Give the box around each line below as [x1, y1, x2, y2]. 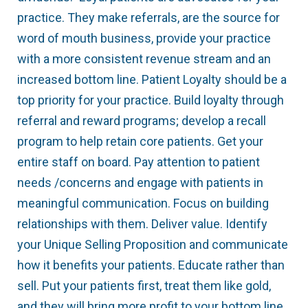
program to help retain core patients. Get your [17, 134, 263, 149]
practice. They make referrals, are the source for [17, 10, 280, 25]
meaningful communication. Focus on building [17, 196, 269, 211]
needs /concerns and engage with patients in [17, 175, 263, 190]
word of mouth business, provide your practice [17, 31, 271, 46]
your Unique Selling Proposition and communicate [17, 237, 288, 252]
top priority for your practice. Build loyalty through [17, 93, 284, 108]
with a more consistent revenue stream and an [17, 52, 271, 67]
